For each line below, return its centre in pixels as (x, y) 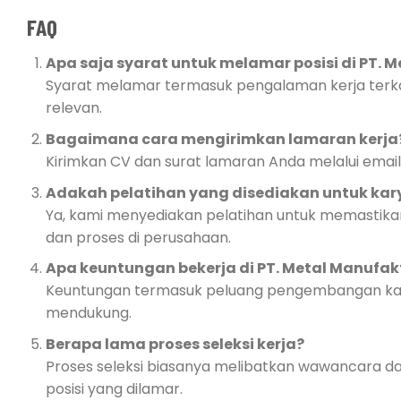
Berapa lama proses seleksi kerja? (175, 344)
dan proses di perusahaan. (138, 237)
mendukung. (88, 313)
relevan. (73, 108)
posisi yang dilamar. (114, 388)
